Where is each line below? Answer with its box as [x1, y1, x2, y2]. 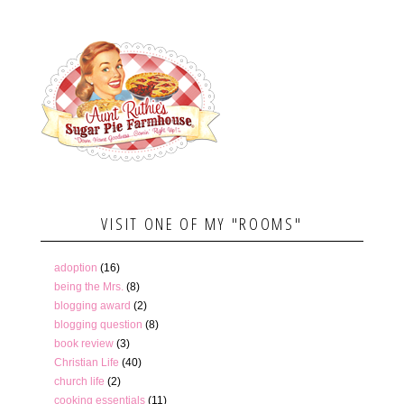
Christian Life [53, 355, 119, 369]
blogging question [53, 317, 142, 331]
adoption [53, 261, 97, 274]
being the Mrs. [53, 280, 124, 293]
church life [53, 374, 105, 388]
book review [53, 336, 114, 350]
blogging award [53, 298, 131, 312]
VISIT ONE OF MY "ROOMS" [101, 212, 303, 234]
